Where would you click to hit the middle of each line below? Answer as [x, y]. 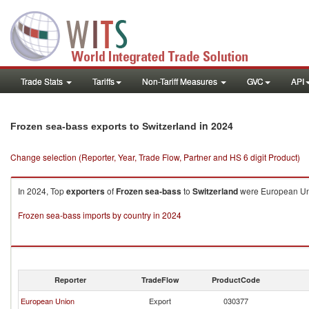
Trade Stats [43, 81]
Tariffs [103, 81]
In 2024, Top [42, 191]
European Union [48, 301]
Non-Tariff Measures [181, 81]
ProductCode [236, 280]
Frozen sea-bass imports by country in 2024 [100, 215]
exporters [86, 191]
